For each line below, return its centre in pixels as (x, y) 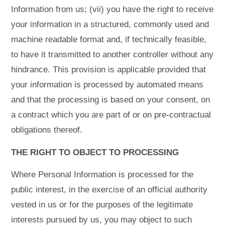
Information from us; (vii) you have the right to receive (113, 10)
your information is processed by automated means (107, 85)
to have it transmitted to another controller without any (113, 55)
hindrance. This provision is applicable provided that (109, 70)
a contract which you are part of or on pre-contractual (111, 115)
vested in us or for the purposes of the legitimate (102, 205)
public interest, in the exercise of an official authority (109, 190)
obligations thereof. (47, 130)
